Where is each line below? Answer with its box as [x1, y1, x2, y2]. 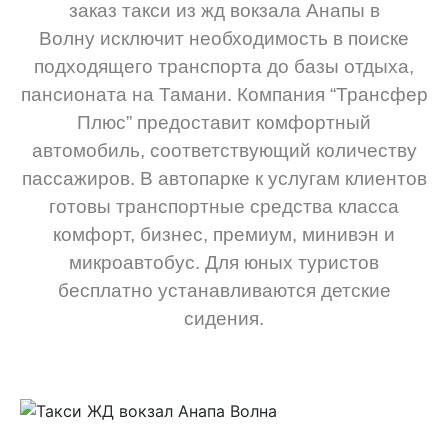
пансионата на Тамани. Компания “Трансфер [20, 84, 428, 106]
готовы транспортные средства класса [49, 196, 399, 218]
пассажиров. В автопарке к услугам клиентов [21, 168, 427, 190]
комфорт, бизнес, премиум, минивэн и [53, 224, 395, 246]
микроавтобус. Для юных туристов [69, 252, 379, 274]
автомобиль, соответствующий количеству [31, 140, 417, 162]
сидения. [184, 308, 264, 330]
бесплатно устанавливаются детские [57, 280, 391, 302]
